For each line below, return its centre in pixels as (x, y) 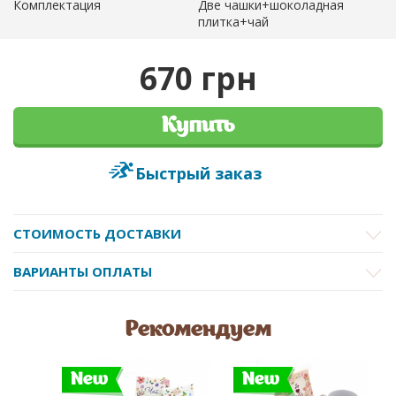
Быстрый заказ (198, 173)
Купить (198, 126)
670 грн (198, 78)
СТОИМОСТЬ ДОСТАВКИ (97, 233)
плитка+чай (233, 21)
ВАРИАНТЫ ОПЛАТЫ (83, 271)
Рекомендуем (198, 330)
